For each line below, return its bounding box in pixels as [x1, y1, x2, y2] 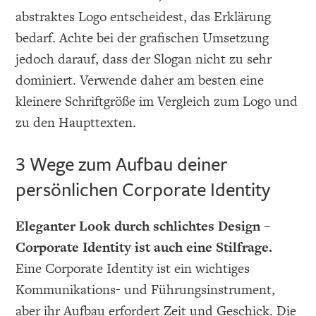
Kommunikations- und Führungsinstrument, [16, 280, 276, 300]
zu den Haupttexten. [16, 113, 137, 133]
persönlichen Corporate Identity [16, 176, 271, 203]
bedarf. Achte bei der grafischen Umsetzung [16, 28, 269, 48]
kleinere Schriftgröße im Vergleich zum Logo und [16, 92, 298, 111]
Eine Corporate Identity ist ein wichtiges [16, 259, 250, 279]
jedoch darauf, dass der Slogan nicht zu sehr [16, 49, 272, 69]
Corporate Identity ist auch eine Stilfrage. [16, 238, 273, 257]
